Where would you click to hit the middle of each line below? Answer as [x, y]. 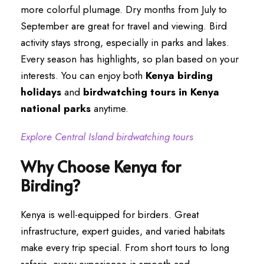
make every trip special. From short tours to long [125, 247]
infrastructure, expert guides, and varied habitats [123, 231]
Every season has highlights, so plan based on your [130, 59]
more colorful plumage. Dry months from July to [124, 9]
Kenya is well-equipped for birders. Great [110, 214]
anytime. [110, 108]
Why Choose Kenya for [101, 166]
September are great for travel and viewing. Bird [124, 26]
